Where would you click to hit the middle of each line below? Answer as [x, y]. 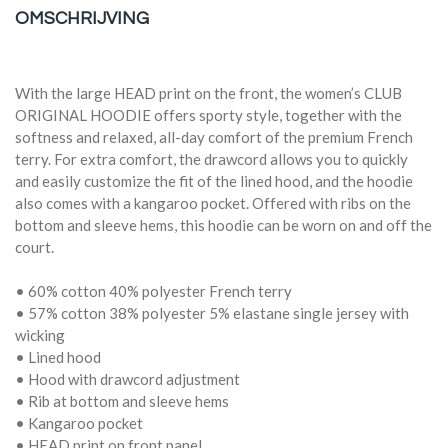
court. [34, 247]
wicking [40, 335]
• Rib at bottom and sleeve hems [122, 401]
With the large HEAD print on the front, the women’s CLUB [208, 93]
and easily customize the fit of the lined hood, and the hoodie [214, 181]
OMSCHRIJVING [82, 18]
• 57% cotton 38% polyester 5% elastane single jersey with [212, 313]
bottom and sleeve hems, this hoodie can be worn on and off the [223, 225]
